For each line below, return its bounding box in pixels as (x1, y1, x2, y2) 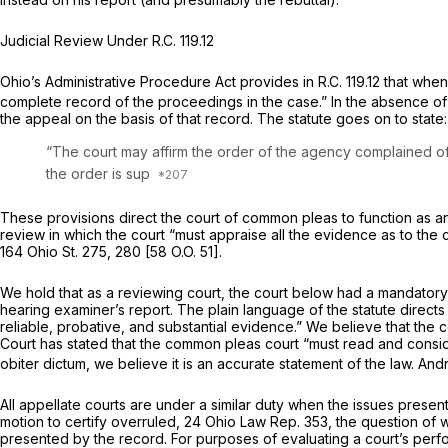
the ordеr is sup (46, 164, 154, 182)
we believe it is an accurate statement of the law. (94, 354, 418, 372)
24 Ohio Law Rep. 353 (184, 412, 328, 430)
